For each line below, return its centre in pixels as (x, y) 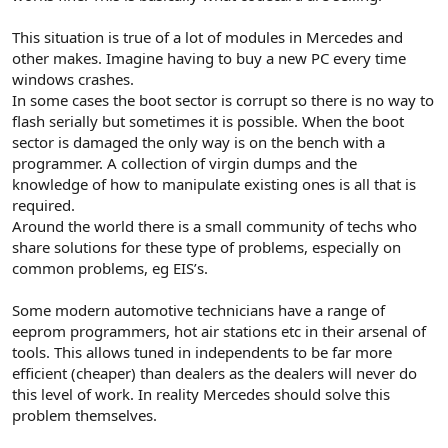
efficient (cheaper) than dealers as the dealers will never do (214, 372)
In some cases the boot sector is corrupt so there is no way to (223, 99)
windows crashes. (73, 78)
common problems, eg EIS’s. (110, 267)
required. (43, 204)
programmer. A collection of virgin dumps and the (184, 162)
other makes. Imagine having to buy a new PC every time (209, 57)
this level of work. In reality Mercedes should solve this (201, 393)
